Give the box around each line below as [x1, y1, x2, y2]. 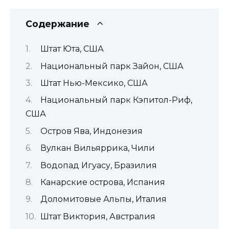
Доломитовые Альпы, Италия [40, 194, 167, 204]
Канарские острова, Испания [40, 177, 165, 187]
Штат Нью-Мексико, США [40, 78, 148, 88]
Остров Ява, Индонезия [40, 126, 143, 136]
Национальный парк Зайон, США [40, 61, 184, 71]
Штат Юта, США [40, 44, 104, 54]
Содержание [26, 18, 89, 29]
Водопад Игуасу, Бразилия [40, 160, 157, 170]
